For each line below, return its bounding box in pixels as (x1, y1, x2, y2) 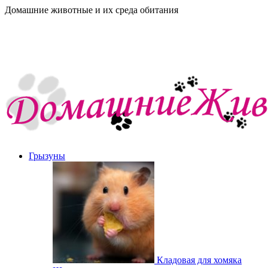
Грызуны (29, 151, 65, 161)
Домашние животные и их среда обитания (5, 5, 178, 15)
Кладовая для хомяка (157, 255, 242, 265)
